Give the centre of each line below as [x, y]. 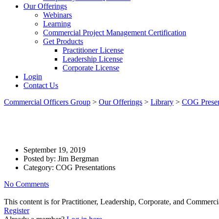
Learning [57, 24]
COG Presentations [86, 167]
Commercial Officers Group [47, 102]
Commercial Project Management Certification [115, 33]
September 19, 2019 [55, 150]
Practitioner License [93, 50]
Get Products [63, 41]
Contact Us [41, 85]
